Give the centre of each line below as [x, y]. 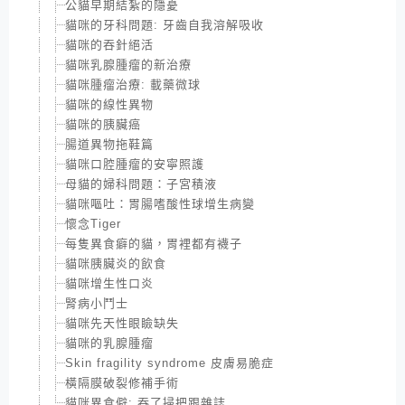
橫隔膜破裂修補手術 [122, 382]
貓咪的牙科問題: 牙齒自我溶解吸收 [165, 24]
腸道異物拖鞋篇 [109, 144]
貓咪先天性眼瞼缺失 [122, 323]
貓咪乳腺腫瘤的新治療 [128, 64]
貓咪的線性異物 [109, 104]
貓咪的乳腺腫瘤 [109, 343]
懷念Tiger [93, 223]
